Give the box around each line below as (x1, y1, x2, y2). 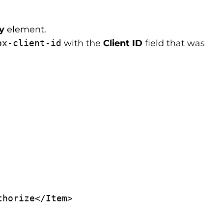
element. (7, 24, 46, 35)
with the (61, 38, 103, 49)
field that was (145, 38, 205, 49)
